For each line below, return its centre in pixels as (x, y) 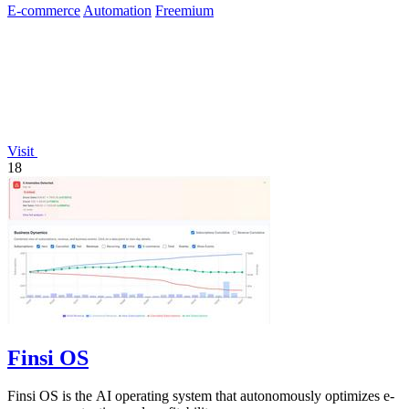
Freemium (184, 10)
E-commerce (44, 10)
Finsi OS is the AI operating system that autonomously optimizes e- (201, 396)
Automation (117, 10)
